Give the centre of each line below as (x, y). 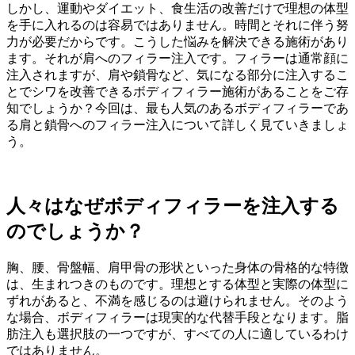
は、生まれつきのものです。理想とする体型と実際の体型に (177, 284)
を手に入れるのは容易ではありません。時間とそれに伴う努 (177, 25)
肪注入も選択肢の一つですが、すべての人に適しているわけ (177, 334)
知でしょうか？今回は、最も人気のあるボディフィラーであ (177, 108)
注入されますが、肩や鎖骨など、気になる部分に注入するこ (177, 74)
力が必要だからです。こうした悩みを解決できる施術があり (177, 41)
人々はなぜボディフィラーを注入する (173, 206)
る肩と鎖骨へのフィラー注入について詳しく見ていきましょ (177, 124)
